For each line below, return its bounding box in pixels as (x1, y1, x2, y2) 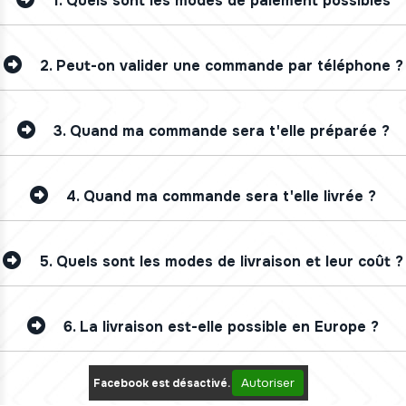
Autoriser (241, 374, 295, 391)
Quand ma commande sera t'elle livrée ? (83, 186, 376, 206)
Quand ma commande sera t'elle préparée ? (69, 121, 390, 140)
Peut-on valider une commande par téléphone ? (55, 55, 403, 75)
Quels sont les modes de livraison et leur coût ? (56, 251, 403, 271)
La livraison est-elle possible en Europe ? (80, 316, 379, 336)
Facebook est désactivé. (93, 375, 232, 391)
